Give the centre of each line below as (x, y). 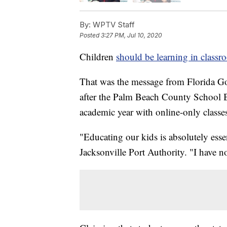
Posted (90, 35)
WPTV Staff (113, 24)
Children (98, 56)
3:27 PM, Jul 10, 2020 (131, 35)
